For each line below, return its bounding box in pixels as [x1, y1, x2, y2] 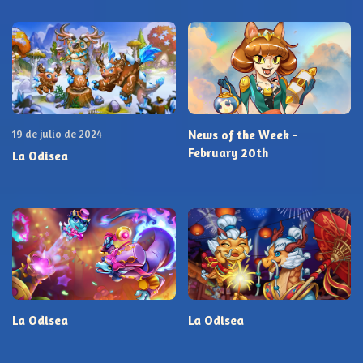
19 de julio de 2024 [12, 126, 102, 140]
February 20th [187, 144, 268, 160]
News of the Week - [187, 126, 297, 143]
